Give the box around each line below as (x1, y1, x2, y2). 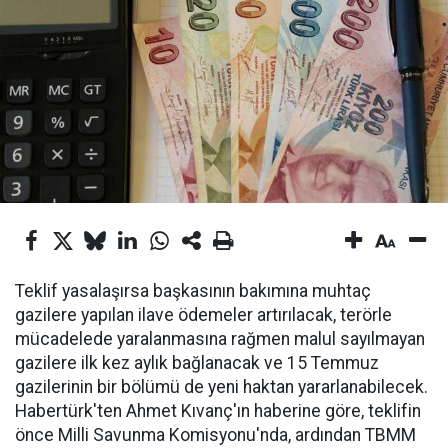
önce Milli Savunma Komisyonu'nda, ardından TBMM (15, 425, 416, 445)
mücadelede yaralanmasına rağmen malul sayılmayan (15, 329, 425, 349)
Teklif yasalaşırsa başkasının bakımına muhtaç (15, 281, 371, 301)
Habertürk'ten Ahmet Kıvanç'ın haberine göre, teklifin (15, 401, 421, 421)
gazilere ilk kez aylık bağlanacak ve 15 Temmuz (15, 353, 379, 373)
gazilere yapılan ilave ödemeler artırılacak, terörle (15, 305, 392, 325)
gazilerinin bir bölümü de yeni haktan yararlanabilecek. (15, 377, 428, 397)
